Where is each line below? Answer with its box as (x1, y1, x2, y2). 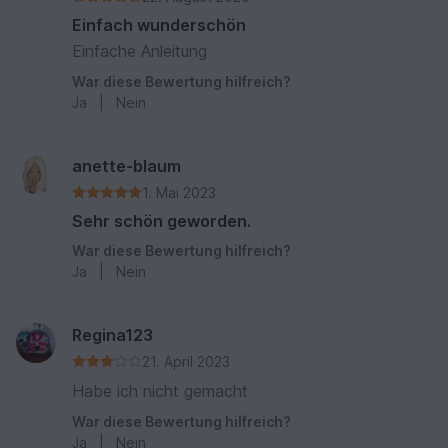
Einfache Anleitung (72, 40, 207, 61)
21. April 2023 (142, 352, 230, 370)
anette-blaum (72, 155, 181, 176)
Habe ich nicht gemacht (72, 380, 248, 401)
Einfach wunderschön (72, 14, 246, 35)
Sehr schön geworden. (72, 210, 251, 231)
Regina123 (72, 324, 153, 345)
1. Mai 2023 (142, 183, 216, 201)
